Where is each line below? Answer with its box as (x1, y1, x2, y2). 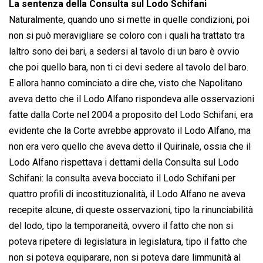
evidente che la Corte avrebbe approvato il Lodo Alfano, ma (9, 125, 251, 137)
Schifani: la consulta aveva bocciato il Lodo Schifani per (9, 173, 235, 184)
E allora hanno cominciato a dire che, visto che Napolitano (9, 77, 242, 89)
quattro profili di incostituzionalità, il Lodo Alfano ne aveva (9, 188, 245, 200)
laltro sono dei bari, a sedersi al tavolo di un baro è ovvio (9, 46, 240, 58)
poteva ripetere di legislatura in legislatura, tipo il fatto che (9, 236, 247, 248)
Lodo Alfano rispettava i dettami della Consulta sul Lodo (9, 157, 239, 168)
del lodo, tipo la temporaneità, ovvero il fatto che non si (9, 220, 233, 232)
